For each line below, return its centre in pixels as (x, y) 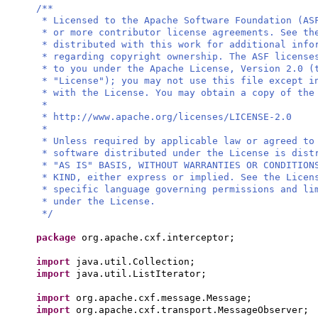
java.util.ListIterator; (141, 274)
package (59, 237)
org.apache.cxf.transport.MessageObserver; (192, 310)
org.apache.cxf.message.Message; (164, 298)
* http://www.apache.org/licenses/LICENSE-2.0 (167, 117)
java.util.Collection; (136, 262)
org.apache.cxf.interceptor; (158, 237)
